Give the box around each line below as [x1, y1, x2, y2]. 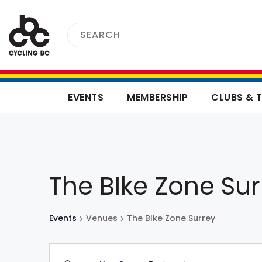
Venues [86, 212, 118, 224]
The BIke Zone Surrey [127, 212, 215, 224]
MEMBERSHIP [127, 91, 188, 104]
